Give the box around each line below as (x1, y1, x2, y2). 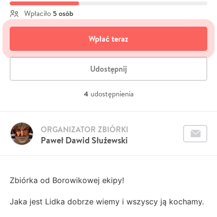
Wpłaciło (22, 8, 53, 18)
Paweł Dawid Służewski (41, 134, 128, 146)
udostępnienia (90, 89, 134, 98)
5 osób (53, 8, 73, 18)
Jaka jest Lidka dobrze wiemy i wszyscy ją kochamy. (10, 196, 204, 206)
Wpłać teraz (89, 33, 128, 44)
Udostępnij (90, 63, 127, 74)
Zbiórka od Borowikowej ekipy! (10, 175, 124, 185)
